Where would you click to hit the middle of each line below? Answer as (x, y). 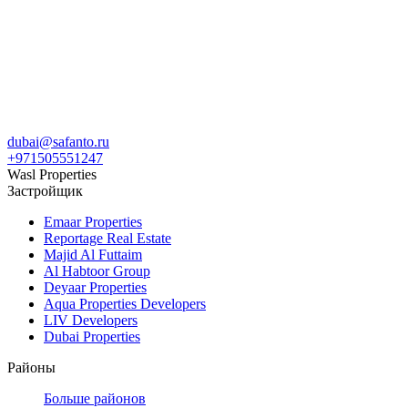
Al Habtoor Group (97, 271)
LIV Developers (91, 321)
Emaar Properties (93, 222)
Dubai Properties (92, 337)
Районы (31, 368)
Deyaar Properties (95, 288)
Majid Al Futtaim (93, 255)
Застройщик (45, 191)
